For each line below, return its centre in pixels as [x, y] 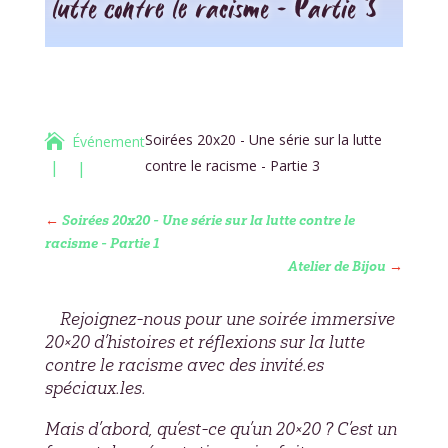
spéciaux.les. [95, 387]
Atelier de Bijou [337, 266]
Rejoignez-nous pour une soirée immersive [227, 318]
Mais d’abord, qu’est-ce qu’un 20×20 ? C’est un [220, 428]
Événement [108, 142]
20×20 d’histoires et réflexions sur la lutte [204, 341]
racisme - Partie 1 [101, 243]
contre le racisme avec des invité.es [184, 364]
